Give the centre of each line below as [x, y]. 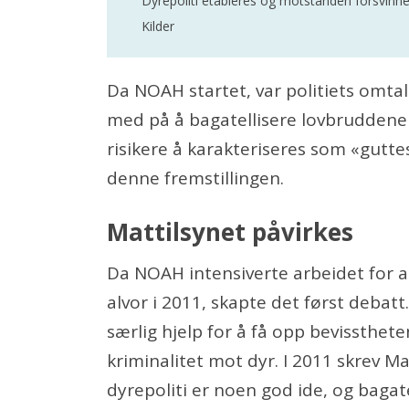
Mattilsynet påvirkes [230, 231]
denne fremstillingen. [195, 178]
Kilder [158, 26]
